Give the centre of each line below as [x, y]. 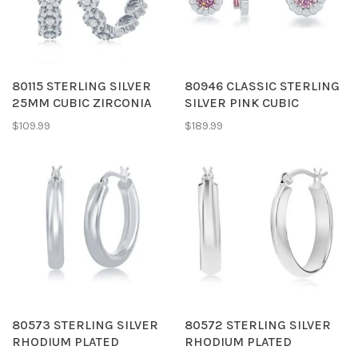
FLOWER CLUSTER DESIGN [91, 119]
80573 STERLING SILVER [85, 325]
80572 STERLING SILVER [258, 325]
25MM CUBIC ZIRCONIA [82, 103]
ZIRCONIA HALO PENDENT [263, 119]
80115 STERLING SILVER [82, 86]
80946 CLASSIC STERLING [262, 86]
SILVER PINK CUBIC [242, 103]
